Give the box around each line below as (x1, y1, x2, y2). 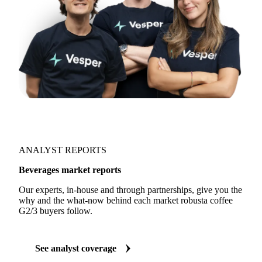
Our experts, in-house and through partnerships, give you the (19, 185, 242, 195)
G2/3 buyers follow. (19, 206, 92, 216)
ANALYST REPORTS (19, 145, 106, 155)
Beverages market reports (19, 165, 121, 175)
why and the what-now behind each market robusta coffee (19, 195, 233, 205)
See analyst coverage (35, 243, 116, 253)
